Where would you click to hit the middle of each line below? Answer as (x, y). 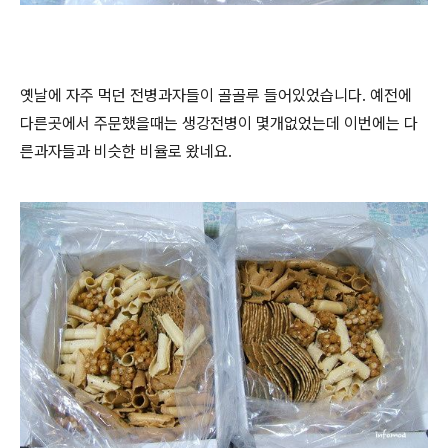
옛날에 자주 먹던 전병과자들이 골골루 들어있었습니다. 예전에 (216, 95)
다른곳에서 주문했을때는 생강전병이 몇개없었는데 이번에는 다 (219, 123)
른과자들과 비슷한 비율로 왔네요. (128, 151)
